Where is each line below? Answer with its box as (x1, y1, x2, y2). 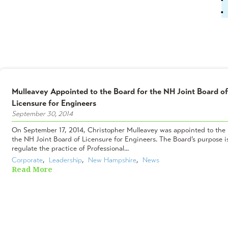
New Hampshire (88, 155, 136, 164)
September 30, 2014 (12, 109, 73, 118)
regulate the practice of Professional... (12, 144, 129, 153)
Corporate (12, 155, 43, 164)
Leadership (49, 155, 82, 164)
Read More (12, 164, 52, 175)
